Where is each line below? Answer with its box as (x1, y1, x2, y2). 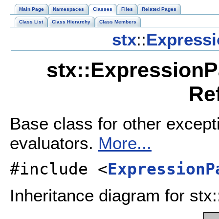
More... (98, 133, 152, 153)
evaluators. (10, 133, 98, 153)
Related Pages (142, 6, 176, 12)
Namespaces (53, 6, 84, 12)
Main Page (19, 6, 44, 12)
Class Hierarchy (52, 19, 90, 24)
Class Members (99, 19, 136, 24)
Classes (93, 6, 112, 12)
